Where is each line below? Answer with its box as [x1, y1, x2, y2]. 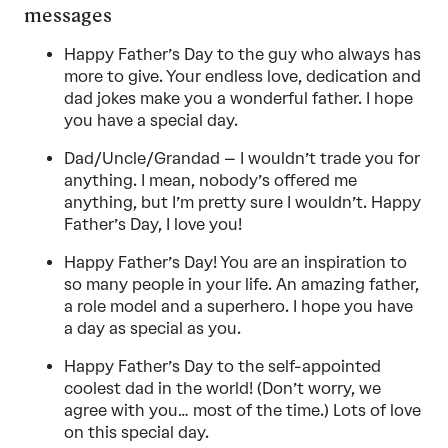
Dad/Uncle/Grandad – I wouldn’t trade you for [64, 149, 420, 168]
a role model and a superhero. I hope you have [64, 297, 413, 316]
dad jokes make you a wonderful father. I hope [64, 89, 413, 108]
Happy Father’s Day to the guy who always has [64, 45, 421, 64]
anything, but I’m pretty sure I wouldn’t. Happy [64, 193, 421, 212]
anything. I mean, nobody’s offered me [64, 171, 357, 190]
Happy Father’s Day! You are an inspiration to [64, 253, 407, 272]
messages [24, 3, 112, 27]
